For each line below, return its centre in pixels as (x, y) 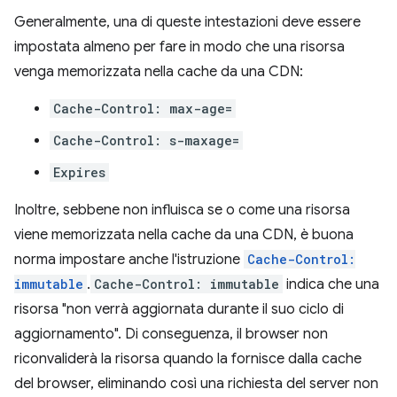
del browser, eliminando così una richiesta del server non (196, 383)
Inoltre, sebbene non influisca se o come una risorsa (182, 210)
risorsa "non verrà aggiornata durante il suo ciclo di (179, 309)
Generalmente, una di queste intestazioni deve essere (187, 22)
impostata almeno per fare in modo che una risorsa (179, 47)
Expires (79, 172)
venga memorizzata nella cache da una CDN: (159, 71)
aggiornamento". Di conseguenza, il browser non (171, 334)
